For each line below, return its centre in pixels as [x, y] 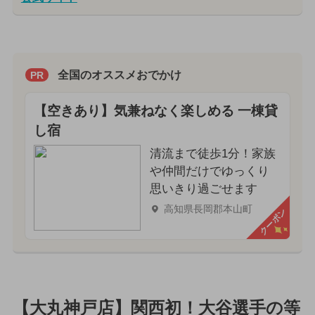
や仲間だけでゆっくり [209, 171]
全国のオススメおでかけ [119, 75]
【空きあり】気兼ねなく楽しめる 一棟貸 [155, 111]
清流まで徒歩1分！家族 [212, 153]
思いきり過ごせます [203, 188]
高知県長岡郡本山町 [208, 208]
